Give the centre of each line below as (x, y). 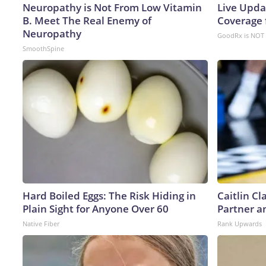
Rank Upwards (240, 223)
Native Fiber (41, 223)
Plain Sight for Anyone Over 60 (96, 208)
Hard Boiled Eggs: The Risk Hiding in (109, 195)
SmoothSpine (43, 48)
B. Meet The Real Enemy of (87, 20)
